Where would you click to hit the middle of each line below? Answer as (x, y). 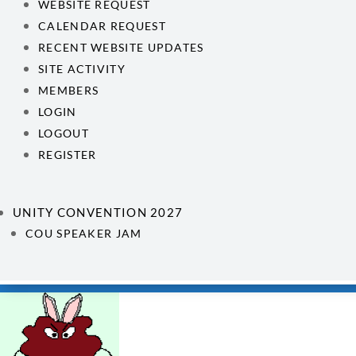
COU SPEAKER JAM (84, 233)
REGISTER (68, 155)
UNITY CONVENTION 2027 (98, 212)
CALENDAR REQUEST (102, 26)
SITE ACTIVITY (82, 69)
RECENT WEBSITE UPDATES (121, 47)
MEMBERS (69, 90)
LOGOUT (64, 133)
